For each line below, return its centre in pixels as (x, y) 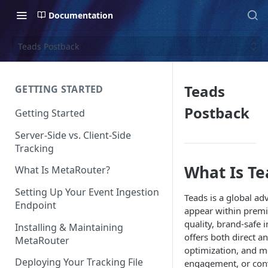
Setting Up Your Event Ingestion (87, 192)
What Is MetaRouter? (63, 170)
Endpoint (36, 205)
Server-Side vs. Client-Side (73, 135)
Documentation (81, 15)
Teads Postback (48, 46)
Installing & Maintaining (69, 227)
